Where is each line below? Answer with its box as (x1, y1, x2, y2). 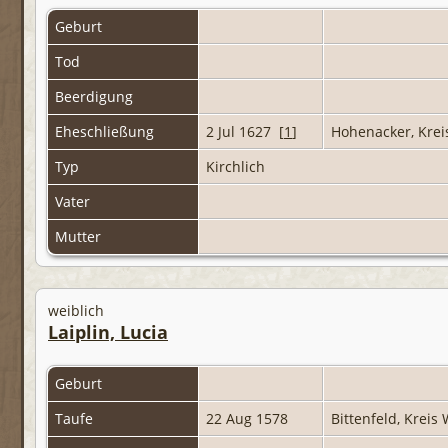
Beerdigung (55, 87, 137, 107)
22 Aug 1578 (206, 409, 292, 429)
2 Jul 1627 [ (206, 122, 284, 142)
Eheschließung (55, 122, 158, 142)
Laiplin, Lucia (48, 320, 168, 345)
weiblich (48, 301, 104, 321)
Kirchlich (206, 157, 269, 177)
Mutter (55, 227, 105, 247)
